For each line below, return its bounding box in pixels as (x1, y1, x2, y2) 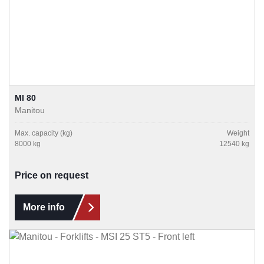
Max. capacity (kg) (15, 129, 72, 138)
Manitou (15, 105, 45, 115)
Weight (227, 129, 249, 138)
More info (23, 202, 65, 213)
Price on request (15, 170, 88, 181)
